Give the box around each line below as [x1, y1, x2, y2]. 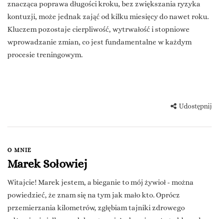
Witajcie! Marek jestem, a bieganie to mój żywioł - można [7, 178, 194, 187]
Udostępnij [179, 102, 212, 110]
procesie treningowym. [7, 50, 83, 60]
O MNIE [7, 147, 31, 154]
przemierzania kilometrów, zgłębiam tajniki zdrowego [7, 203, 185, 213]
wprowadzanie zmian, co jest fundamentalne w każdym [7, 38, 192, 47]
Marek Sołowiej [7, 157, 87, 171]
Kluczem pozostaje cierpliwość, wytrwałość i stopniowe [7, 25, 190, 34]
